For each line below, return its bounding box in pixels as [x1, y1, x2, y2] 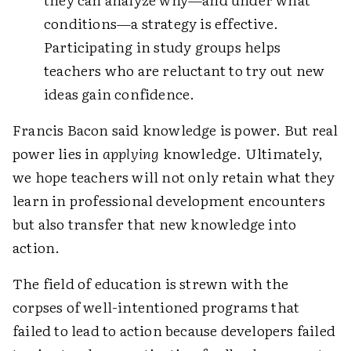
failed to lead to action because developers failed [13, 320, 336, 341]
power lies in [13, 143, 103, 164]
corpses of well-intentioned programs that [13, 296, 300, 317]
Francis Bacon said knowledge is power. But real [13, 119, 338, 140]
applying [102, 143, 160, 164]
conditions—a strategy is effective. [44, 13, 278, 34]
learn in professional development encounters [13, 190, 325, 211]
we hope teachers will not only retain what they [13, 166, 335, 187]
